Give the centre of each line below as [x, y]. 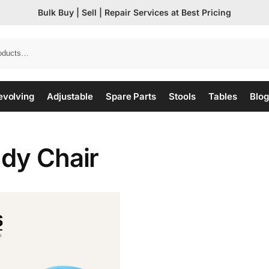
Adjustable [70, 96]
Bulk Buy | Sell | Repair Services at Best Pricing [134, 12]
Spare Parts [131, 96]
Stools [182, 96]
